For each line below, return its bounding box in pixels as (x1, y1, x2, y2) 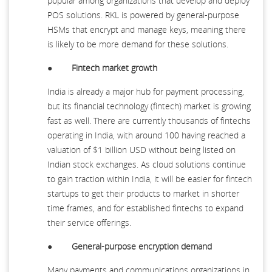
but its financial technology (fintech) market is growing (47, 100, 251, 112)
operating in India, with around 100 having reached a (47, 129, 245, 141)
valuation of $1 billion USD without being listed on (47, 143, 236, 155)
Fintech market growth (72, 61, 157, 73)
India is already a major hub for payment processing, (47, 85, 244, 97)
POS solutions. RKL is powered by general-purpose (47, 8, 239, 21)
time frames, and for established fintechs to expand (47, 202, 243, 214)
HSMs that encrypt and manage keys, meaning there (47, 23, 246, 35)
